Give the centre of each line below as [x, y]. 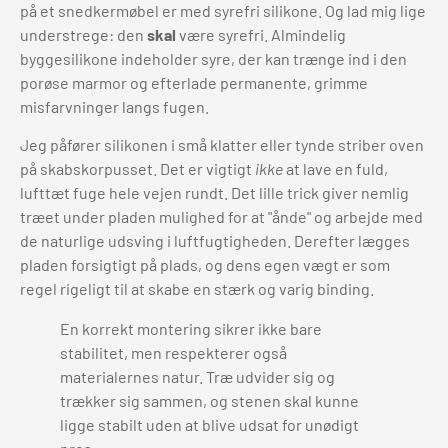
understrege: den [83, 34]
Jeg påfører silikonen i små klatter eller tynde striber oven [222, 145]
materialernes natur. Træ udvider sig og [197, 377]
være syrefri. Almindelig [261, 34]
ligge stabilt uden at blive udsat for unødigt [209, 425]
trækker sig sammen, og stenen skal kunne [209, 401]
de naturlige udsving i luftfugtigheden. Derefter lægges [215, 241]
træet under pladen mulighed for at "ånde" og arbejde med [221, 217]
